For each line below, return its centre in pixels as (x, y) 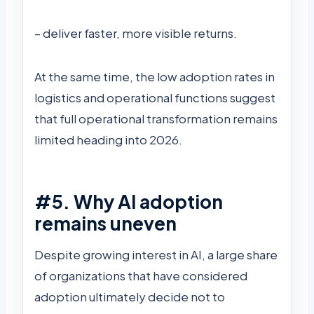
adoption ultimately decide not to (130, 296)
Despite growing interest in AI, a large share (156, 254)
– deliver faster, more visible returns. (136, 33)
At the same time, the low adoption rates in (155, 77)
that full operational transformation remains (156, 119)
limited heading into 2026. (108, 140)
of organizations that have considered (141, 275)
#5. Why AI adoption (129, 202)
